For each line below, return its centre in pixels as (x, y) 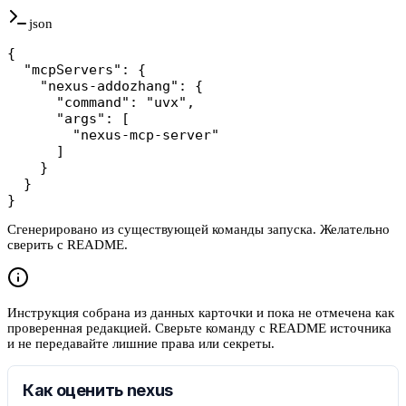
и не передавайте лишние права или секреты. (141, 343)
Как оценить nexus (98, 390)
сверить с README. (68, 244)
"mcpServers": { (77, 69)
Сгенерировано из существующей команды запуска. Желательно (198, 229)
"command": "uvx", (101, 102)
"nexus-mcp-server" (113, 135)
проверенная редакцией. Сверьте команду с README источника (199, 328)
